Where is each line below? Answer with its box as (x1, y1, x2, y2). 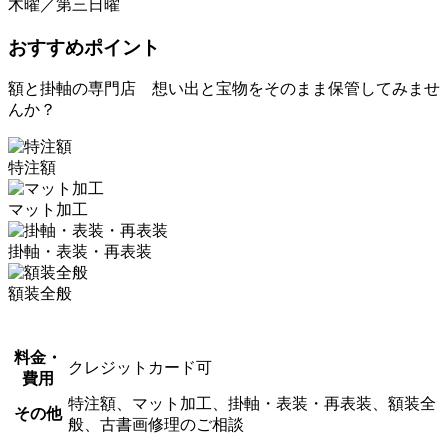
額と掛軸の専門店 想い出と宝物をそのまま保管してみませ (8, 80, 440, 98)
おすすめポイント (8, 36, 160, 58)
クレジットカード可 (68, 359, 212, 377)
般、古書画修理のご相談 (68, 416, 244, 434)
